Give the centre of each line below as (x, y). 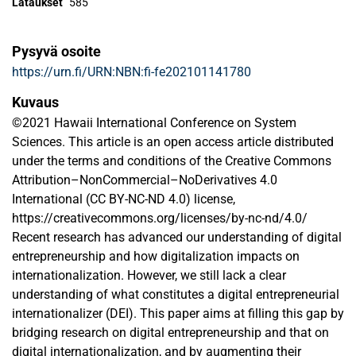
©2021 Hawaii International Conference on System (154, 123)
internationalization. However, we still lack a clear (149, 276)
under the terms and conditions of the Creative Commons (172, 161)
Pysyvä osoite (56, 52)
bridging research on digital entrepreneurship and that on (170, 333)
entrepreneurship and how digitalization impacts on (156, 257)
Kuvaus (35, 103)
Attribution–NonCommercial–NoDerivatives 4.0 (145, 180)
